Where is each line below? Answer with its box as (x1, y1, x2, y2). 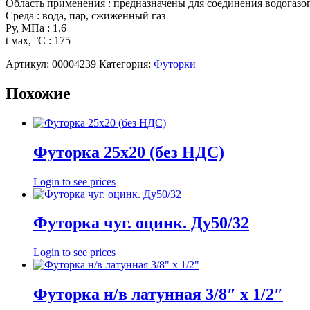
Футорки (154, 57, 196, 70)
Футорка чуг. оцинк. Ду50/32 (33, 214, 249, 232)
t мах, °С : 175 (6, 34, 71, 46)
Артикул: (6, 57, 52, 70)
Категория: (99, 57, 154, 70)
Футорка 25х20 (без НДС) (33, 143, 224, 161)
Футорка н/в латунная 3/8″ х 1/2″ (33, 285, 283, 304)
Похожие (6, 84, 71, 102)
